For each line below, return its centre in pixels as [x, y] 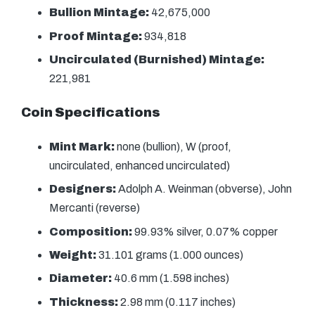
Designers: [83, 189]
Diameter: [81, 278]
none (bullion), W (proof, [173, 146]
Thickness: [84, 302]
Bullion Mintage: [100, 13]
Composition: [92, 231]
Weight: [73, 255]
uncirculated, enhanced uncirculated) [140, 165]
